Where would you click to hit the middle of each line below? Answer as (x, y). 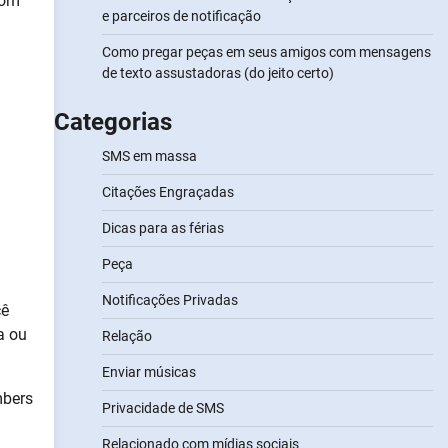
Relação (126, 336)
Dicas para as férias (162, 228)
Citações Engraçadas (167, 192)
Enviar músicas (148, 372)
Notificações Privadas (169, 300)
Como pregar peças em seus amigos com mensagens (266, 52)
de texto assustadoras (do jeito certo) (217, 73)
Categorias (112, 122)
